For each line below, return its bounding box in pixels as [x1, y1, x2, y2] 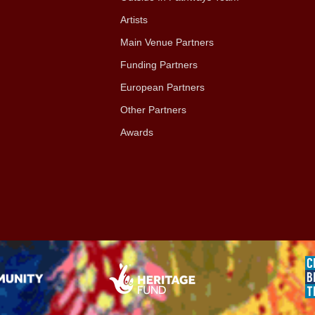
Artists [120, 13, 150, 25]
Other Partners [120, 103, 186, 115]
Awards [120, 126, 153, 138]
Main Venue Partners [120, 36, 214, 48]
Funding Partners [120, 58, 198, 70]
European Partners [120, 81, 205, 93]
